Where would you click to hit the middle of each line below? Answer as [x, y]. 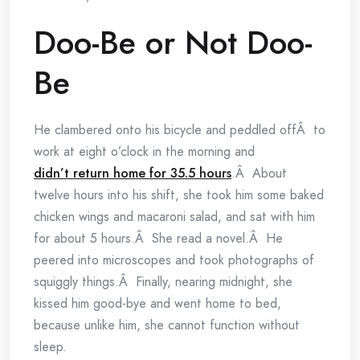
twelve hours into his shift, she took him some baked [179, 195]
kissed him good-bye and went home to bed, [157, 303]
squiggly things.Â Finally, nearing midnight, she [163, 282]
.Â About [259, 173]
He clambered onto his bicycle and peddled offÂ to [180, 130]
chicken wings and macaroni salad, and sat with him [174, 217]
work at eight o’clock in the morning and [144, 151]
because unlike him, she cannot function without [167, 325]
